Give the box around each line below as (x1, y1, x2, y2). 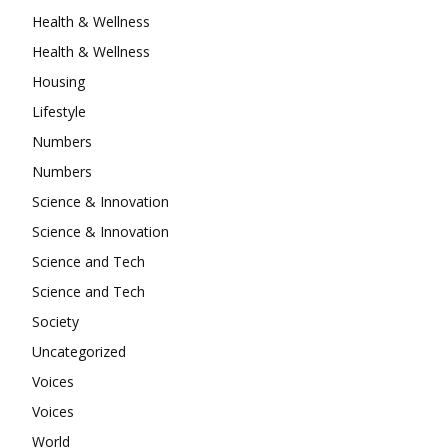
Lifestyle (32, 102, 86, 122)
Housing (32, 72, 85, 92)
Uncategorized (32, 342, 126, 362)
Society (32, 312, 79, 332)
